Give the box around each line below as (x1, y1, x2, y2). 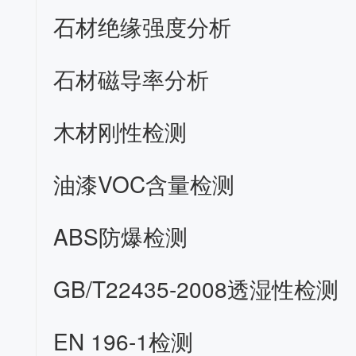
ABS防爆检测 (53, 220, 188, 252)
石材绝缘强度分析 (53, 10, 232, 42)
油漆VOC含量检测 (53, 168, 235, 199)
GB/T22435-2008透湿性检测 (53, 273, 339, 304)
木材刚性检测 (53, 115, 188, 147)
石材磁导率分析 (53, 63, 210, 95)
